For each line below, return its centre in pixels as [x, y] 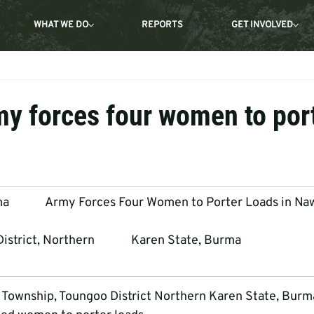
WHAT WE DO [61, 26]
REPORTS [163, 26]
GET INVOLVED [262, 26]
